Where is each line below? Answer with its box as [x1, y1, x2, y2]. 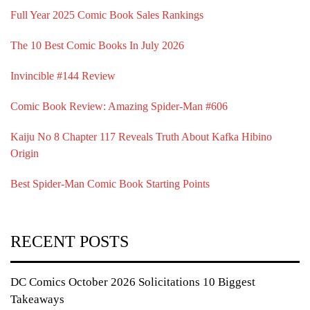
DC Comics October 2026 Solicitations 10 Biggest [10, 275, 255, 289]
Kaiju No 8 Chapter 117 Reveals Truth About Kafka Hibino [10, 130, 272, 143]
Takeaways [10, 292, 64, 306]
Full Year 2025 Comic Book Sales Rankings [10, 8, 203, 21]
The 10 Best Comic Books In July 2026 [10, 39, 184, 51]
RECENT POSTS [10, 232, 129, 250]
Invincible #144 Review [10, 69, 116, 82]
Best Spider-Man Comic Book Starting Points [10, 177, 210, 190]
